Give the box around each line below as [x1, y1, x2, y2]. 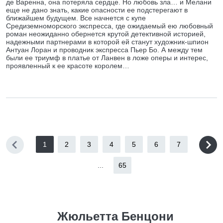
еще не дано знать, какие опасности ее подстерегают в [6, 6, 188, 14]
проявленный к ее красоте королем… [6, 62, 129, 70]
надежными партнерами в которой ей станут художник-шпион [6, 38, 209, 46]
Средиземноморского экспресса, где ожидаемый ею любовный [6, 22, 213, 30]
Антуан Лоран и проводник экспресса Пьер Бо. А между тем [6, 46, 203, 54]
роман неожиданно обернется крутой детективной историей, [6, 30, 206, 38]
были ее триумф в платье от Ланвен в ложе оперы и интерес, [6, 54, 208, 62]
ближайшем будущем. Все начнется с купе [6, 14, 146, 22]
